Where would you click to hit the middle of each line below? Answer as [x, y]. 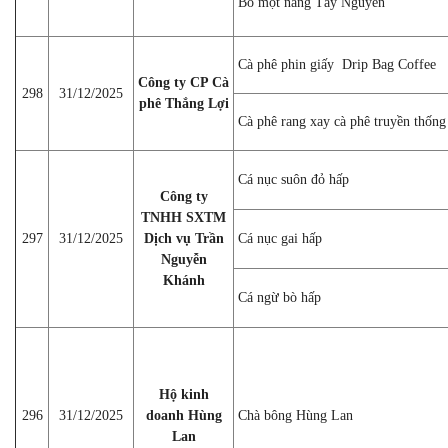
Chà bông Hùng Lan [295, 415]
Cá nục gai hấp [280, 238]
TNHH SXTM [183, 217]
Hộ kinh [183, 394]
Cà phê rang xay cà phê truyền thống [342, 121]
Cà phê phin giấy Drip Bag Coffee [337, 64]
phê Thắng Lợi [183, 103]
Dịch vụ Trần [183, 238]
